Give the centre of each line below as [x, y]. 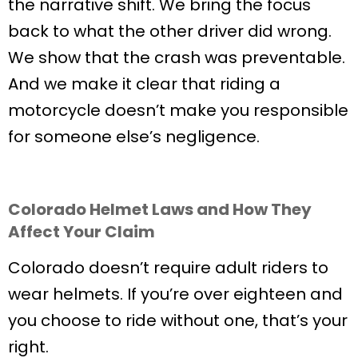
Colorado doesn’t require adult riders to [168, 267]
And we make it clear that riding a [144, 84]
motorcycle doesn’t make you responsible [178, 110]
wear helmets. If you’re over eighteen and [175, 294]
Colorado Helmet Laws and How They [160, 209]
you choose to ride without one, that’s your [178, 320]
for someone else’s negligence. [134, 136]
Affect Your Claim [82, 231]
